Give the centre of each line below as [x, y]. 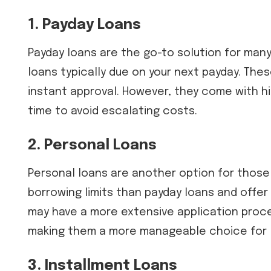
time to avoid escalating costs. [113, 111]
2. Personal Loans [92, 145]
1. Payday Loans [84, 25]
